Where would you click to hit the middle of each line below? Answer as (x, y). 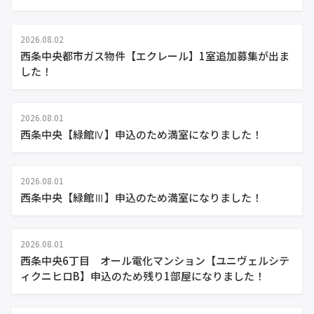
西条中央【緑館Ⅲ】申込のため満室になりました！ (141, 197)
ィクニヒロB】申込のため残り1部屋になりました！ (143, 276)
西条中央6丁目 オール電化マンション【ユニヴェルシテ (155, 260)
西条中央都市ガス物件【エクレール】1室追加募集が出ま (155, 56)
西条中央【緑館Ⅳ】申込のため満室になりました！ (141, 134)
